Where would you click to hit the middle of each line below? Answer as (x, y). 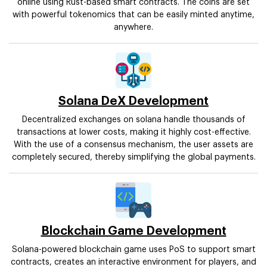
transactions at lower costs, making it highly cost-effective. (133, 133)
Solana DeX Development (133, 102)
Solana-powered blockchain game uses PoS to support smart (133, 250)
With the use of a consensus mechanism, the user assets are (133, 145)
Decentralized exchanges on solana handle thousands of (133, 120)
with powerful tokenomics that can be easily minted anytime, (133, 15)
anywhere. (133, 28)
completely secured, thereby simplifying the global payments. (133, 158)
